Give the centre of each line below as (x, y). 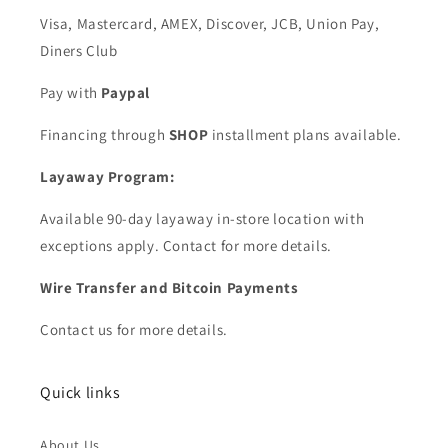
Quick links (80, 392)
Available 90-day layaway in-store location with (202, 218)
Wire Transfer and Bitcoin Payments (169, 287)
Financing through (104, 134)
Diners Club (79, 50)
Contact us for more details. (134, 329)
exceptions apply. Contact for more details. (186, 245)
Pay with (71, 92)
